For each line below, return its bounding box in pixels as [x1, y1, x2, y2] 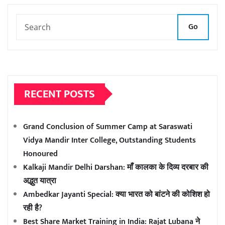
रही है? [23, 201, 42, 215]
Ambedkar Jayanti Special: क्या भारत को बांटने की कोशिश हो [23, 187, 210, 201]
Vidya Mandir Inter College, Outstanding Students [23, 133, 196, 147]
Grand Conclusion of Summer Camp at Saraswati [23, 120, 192, 134]
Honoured [23, 147, 58, 161]
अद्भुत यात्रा [23, 174, 56, 188]
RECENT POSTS [24, 84, 95, 103]
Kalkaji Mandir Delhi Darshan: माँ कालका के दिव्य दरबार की [23, 160, 208, 174]
